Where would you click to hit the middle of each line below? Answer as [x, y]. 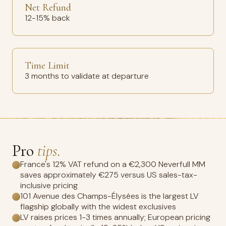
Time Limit [47, 66]
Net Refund [48, 8]
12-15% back [47, 18]
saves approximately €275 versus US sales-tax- [109, 175]
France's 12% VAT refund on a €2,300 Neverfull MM [113, 164]
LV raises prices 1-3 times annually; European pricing [115, 217]
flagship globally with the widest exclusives [98, 207]
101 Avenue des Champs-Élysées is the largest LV [109, 196]
